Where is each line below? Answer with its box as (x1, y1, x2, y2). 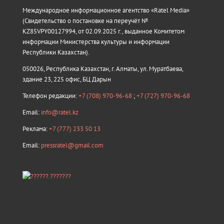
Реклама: (22, 124, 49, 133)
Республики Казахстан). (22, 47, 89, 56)
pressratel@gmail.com (41, 140, 103, 149)
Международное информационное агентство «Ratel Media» (22, 5, 189, 14)
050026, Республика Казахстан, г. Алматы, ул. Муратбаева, (22, 64, 183, 73)
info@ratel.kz (41, 107, 78, 116)
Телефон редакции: (22, 91, 78, 100)
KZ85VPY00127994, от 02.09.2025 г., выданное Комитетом (22, 26, 184, 35)
